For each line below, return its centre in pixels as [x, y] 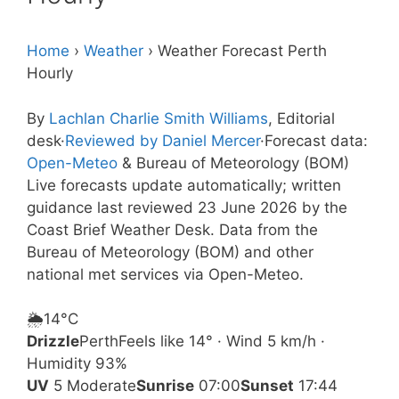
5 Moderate [93, 386]
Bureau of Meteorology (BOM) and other [170, 252]
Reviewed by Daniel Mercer [163, 140]
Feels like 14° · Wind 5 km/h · [222, 341]
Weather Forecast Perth [242, 51]
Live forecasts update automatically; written [184, 185]
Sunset [267, 386]
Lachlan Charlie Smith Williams [159, 118]
